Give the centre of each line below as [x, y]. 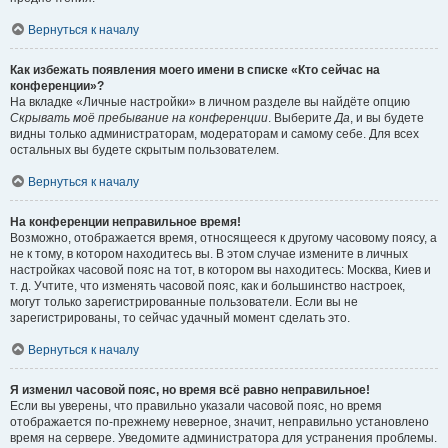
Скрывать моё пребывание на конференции [139, 118]
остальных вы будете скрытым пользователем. [144, 150]
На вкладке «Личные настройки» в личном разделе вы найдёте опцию [210, 102]
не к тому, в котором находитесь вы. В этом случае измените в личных [209, 254]
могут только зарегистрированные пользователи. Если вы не [184, 302]
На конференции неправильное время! [125, 222]
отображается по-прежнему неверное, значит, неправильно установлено [219, 422]
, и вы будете [387, 118]
